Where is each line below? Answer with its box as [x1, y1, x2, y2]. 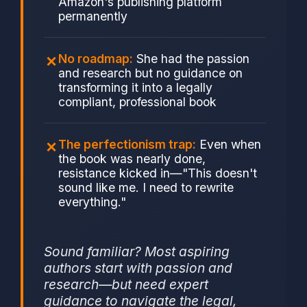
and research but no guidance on [58, 66, 243, 81]
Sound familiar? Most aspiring [44, 243, 230, 260]
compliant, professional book [58, 95, 217, 110]
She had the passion [133, 51, 249, 66]
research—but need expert [44, 276, 208, 293]
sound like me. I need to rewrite [58, 180, 234, 195]
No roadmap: [58, 51, 133, 66]
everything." [58, 195, 126, 210]
